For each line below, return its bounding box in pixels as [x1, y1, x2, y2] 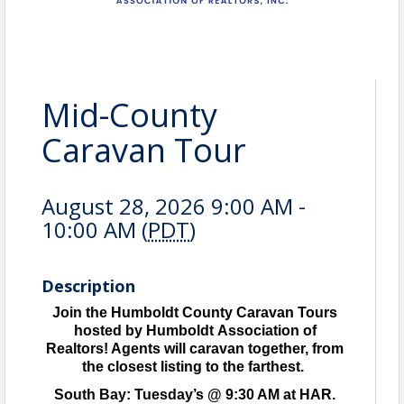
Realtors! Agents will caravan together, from [46, 341, 344, 356]
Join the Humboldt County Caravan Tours [52, 305, 337, 320]
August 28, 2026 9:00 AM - [41, 191, 306, 221]
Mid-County [41, 93, 217, 137]
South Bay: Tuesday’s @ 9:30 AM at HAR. [54, 386, 335, 402]
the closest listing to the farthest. [82, 359, 304, 374]
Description [41, 275, 135, 297]
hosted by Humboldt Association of [73, 323, 317, 338]
